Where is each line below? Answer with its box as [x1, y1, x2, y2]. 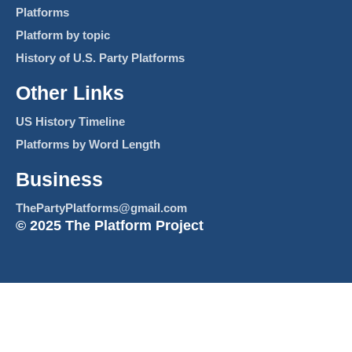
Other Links [16, 82, 124, 104]
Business [16, 168, 103, 191]
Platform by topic [16, 28, 110, 42]
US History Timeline [16, 115, 125, 129]
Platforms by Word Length [16, 137, 160, 152]
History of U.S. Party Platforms [16, 51, 185, 65]
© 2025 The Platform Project [16, 218, 203, 234]
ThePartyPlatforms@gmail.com [16, 201, 187, 215]
